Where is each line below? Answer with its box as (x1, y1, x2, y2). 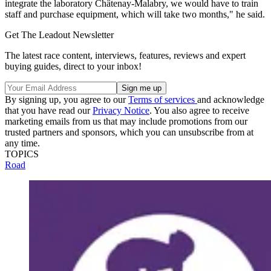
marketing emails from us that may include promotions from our (5, 116, 247, 126)
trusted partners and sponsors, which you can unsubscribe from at (5, 126, 253, 137)
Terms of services (128, 94, 197, 105)
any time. (5, 137, 40, 148)
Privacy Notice (93, 105, 149, 116)
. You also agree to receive (149, 105, 249, 116)
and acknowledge (197, 94, 264, 105)
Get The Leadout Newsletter (5, 29, 114, 40)
